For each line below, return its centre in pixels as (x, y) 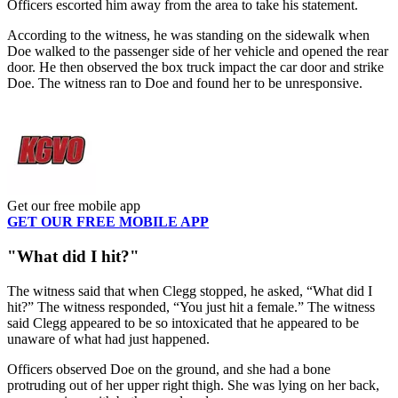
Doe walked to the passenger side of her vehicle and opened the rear (198, 52)
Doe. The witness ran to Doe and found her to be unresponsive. (185, 84)
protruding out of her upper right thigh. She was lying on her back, (193, 385)
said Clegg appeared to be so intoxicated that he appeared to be (183, 322)
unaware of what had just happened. (110, 338)
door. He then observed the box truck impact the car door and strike (195, 68)
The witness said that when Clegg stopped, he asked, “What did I (190, 291)
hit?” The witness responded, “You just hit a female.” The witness (191, 306)
